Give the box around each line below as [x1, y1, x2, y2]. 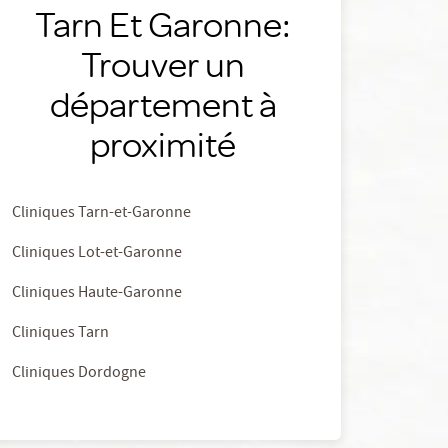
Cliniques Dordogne [11, 362, 146, 386]
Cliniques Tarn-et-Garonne [11, 202, 191, 226]
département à [49, 81, 277, 126]
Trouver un [81, 41, 246, 86]
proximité [90, 121, 237, 166]
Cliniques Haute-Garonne [11, 282, 182, 306]
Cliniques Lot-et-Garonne [11, 242, 182, 266]
